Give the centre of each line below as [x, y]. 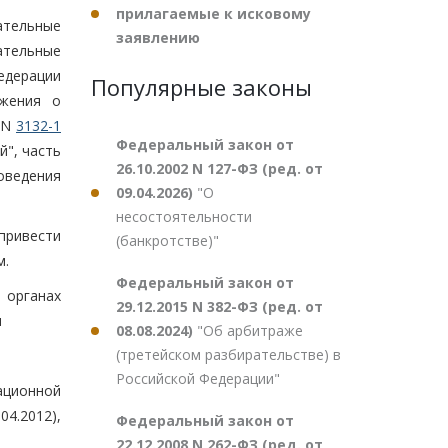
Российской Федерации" [198, 378]
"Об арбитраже [250, 330]
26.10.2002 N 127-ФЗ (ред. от [219, 168]
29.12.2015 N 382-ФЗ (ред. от [219, 306]
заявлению [158, 37]
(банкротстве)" [167, 240]
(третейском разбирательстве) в [228, 354]
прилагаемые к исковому [213, 13]
